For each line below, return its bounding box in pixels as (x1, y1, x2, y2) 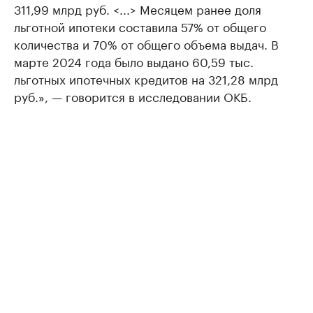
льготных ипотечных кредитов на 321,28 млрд (14, 69, 278, 87)
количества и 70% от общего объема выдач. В (14, 34, 279, 52)
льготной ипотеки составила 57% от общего (14, 17, 266, 35)
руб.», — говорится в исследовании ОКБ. (14, 87, 252, 105)
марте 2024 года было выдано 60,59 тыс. (14, 52, 254, 70)
